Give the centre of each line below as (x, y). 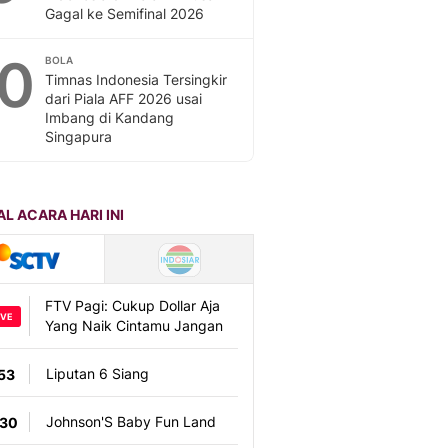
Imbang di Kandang (109, 117)
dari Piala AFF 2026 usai (123, 98)
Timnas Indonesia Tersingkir (136, 79)
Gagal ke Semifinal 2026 (124, 13)
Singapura (78, 136)
